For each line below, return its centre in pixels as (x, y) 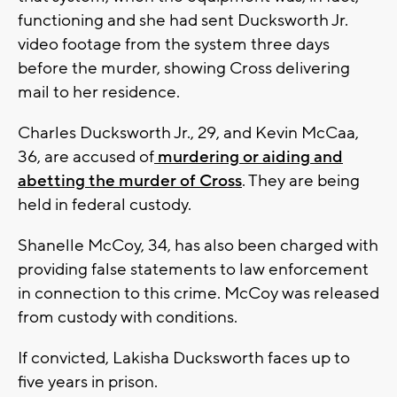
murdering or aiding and (249, 157)
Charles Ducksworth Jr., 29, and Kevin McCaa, (188, 133)
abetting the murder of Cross (130, 181)
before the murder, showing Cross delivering (184, 69)
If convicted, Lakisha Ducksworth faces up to (184, 358)
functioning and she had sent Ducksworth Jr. (183, 21)
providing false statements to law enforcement (193, 270)
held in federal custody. (105, 205)
